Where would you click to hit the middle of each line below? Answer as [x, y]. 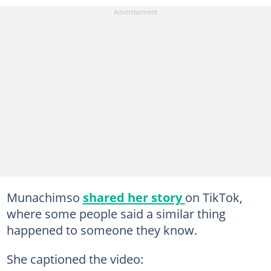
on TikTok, [214, 197]
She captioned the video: [75, 259]
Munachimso [44, 197]
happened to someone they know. [102, 230]
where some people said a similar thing [116, 213]
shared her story [134, 197]
